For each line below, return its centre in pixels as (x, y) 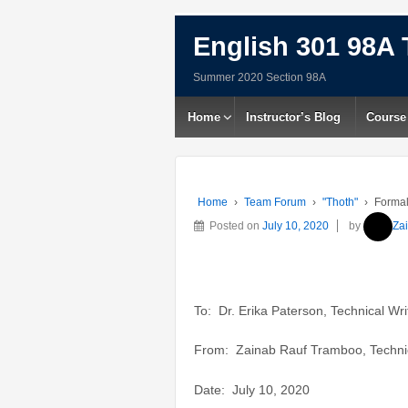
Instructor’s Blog (294, 117)
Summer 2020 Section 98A (260, 77)
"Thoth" (340, 202)
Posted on (236, 226)
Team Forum (275, 202)
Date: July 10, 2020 (252, 389)
